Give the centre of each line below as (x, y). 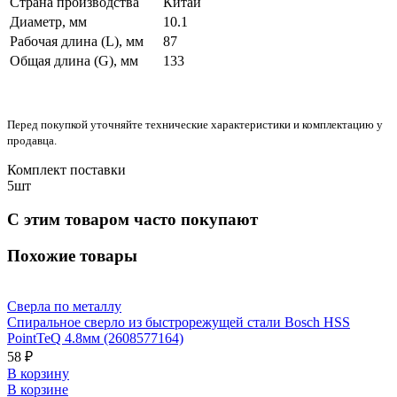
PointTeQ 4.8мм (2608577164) (95, 338)
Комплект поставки (66, 169)
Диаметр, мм (48, 21)
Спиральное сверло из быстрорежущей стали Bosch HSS (179, 322)
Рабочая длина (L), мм (77, 41)
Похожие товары (72, 255)
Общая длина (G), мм (74, 60)
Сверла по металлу (64, 306)
